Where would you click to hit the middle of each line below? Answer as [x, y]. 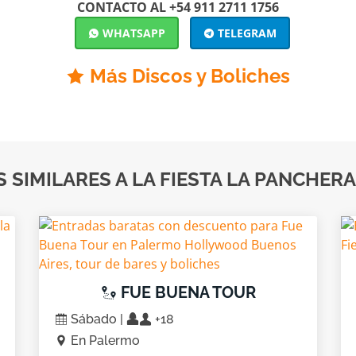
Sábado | [97, 319]
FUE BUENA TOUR [186, 292]
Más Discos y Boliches [190, 76]
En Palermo [104, 341]
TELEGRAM [245, 33]
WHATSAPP [132, 33]
